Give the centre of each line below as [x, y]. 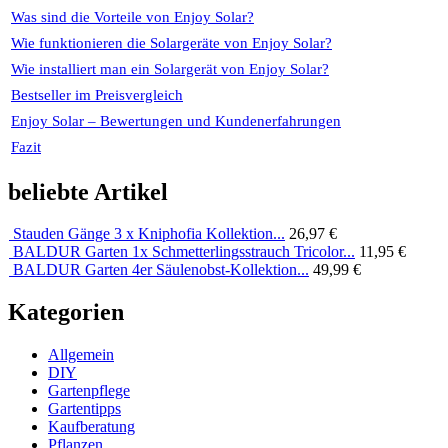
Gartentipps [84, 409]
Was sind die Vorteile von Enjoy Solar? [132, 16]
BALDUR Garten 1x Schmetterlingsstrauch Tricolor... [184, 252]
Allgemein [81, 355]
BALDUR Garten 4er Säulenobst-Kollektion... [161, 270]
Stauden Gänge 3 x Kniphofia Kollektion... [149, 234]
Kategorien [66, 312]
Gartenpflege [89, 391]
